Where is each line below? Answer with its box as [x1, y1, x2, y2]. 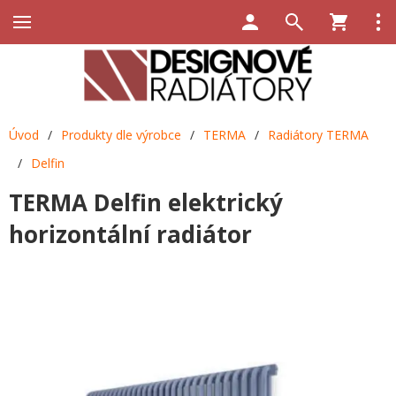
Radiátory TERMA [268, 126, 369, 143]
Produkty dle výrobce [61, 126, 181, 143]
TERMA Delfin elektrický [9, 186, 283, 218]
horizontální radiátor [9, 217, 252, 250]
